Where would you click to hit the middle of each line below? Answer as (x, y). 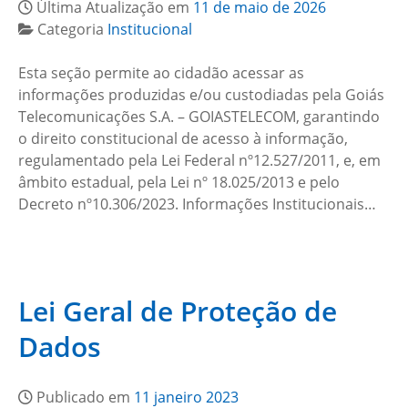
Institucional (150, 29)
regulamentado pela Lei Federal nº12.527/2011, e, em (199, 160)
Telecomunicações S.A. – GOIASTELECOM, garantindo (199, 117)
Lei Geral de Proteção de (178, 311)
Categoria (72, 29)
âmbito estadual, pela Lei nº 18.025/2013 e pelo (179, 182)
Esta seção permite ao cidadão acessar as (161, 73)
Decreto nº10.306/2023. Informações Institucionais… (197, 204)
